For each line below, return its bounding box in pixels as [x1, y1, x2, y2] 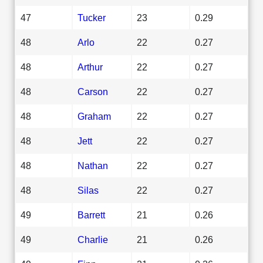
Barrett [77, 209, 105, 220]
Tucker [77, 12, 106, 23]
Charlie [77, 234, 108, 245]
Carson [77, 86, 108, 97]
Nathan [77, 160, 108, 171]
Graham [77, 110, 111, 122]
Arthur [77, 61, 103, 72]
